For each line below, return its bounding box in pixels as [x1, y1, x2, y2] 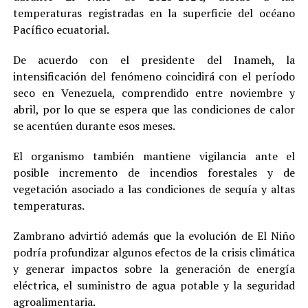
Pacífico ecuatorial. [12, 22, 109, 38]
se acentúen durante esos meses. [12, 118, 175, 134]
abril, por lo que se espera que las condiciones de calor [12, 102, 296, 118]
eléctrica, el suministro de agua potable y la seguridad [12, 278, 296, 294]
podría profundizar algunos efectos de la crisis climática [12, 245, 296, 261]
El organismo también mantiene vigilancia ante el [12, 148, 296, 164]
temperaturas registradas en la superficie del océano [12, 5, 296, 21]
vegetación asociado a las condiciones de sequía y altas [12, 181, 296, 197]
